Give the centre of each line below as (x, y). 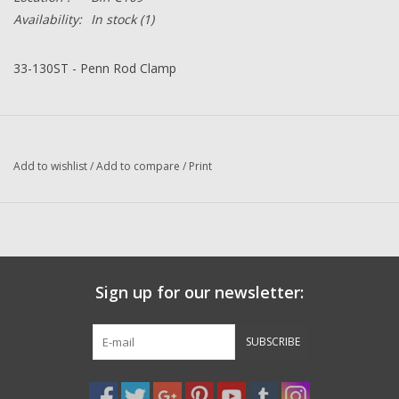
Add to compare (139, 167)
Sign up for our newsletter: (199, 293)
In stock (114, 20)
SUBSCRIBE (273, 342)
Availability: (48, 20)
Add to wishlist (50, 167)
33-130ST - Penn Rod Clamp (95, 69)
